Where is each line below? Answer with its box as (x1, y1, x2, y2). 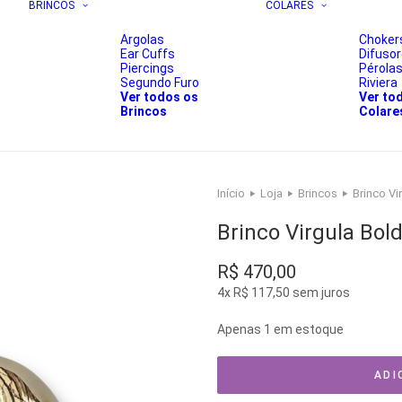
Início (217, 187, 245, 200)
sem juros (290, 285, 350, 300)
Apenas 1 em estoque (217, 322, 344, 336)
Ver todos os (120, 90, 198, 104)
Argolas (120, 32, 164, 47)
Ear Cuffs (120, 47, 175, 61)
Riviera (359, 75, 398, 90)
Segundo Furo (120, 75, 199, 90)
